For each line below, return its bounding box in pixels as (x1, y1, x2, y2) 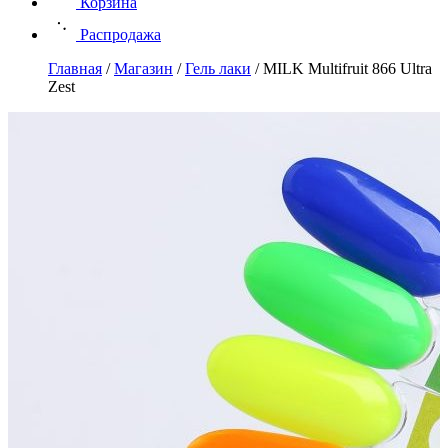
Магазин (114, 60, 173, 77)
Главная (48, 60, 102, 77)
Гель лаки (185, 60, 251, 77)
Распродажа (80, 26, 161, 43)
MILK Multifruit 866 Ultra (263, 60, 432, 77)
